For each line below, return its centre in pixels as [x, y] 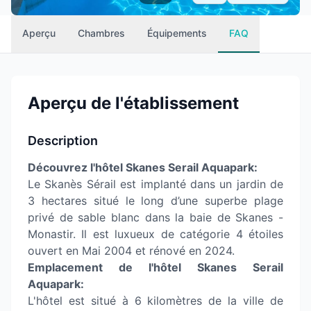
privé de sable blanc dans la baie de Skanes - [155, 217]
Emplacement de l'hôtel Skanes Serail [155, 267]
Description [63, 141]
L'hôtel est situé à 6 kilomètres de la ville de [155, 301]
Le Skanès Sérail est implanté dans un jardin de [155, 184]
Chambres [101, 33]
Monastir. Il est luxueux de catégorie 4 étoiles [155, 234]
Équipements [177, 33]
